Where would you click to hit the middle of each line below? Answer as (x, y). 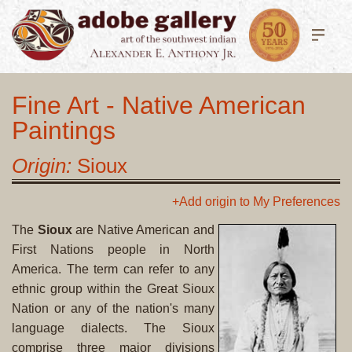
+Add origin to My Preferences (256, 201)
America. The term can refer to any (113, 269)
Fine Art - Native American (159, 105)
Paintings (64, 130)
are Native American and (143, 229)
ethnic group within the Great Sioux (113, 288)
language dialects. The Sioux (113, 328)
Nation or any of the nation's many (113, 308)
